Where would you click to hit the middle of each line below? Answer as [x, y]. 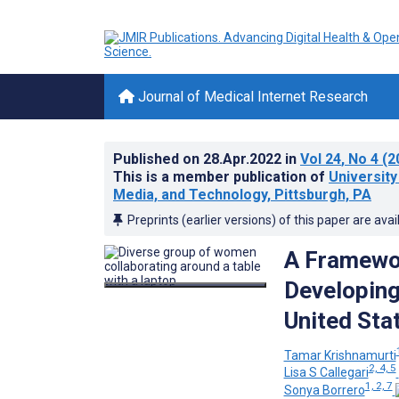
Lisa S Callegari [326, 373]
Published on [158, 159]
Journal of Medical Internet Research [251, 97]
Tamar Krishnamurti [340, 355]
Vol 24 [321, 159]
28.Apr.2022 [244, 159]
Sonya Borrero [324, 390]
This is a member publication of [221, 177]
